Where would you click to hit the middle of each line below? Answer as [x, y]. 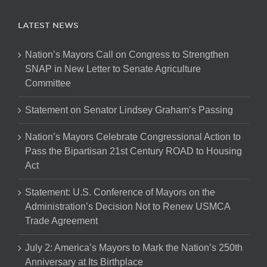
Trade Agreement [61, 221]
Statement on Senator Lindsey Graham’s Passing [129, 110]
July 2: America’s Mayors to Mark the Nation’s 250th [134, 248]
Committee [48, 83]
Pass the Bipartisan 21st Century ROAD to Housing [133, 151]
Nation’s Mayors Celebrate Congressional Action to [133, 137]
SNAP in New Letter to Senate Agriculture [113, 69]
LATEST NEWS [48, 25]
